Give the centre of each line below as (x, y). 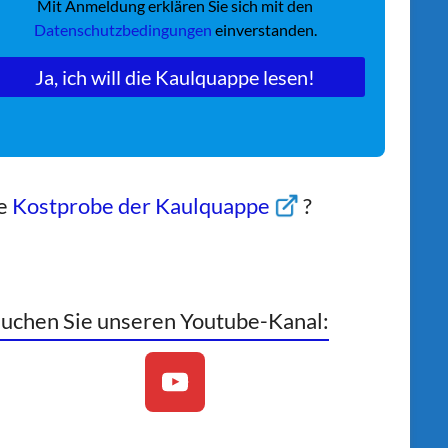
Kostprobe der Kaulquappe (143, 206)
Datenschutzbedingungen (124, 30)
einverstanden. (265, 30)
